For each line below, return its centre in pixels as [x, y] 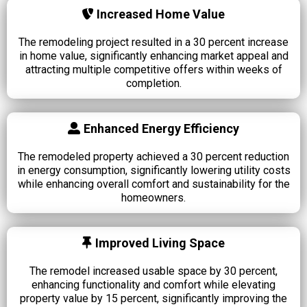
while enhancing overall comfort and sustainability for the [153, 184]
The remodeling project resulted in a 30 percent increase [153, 42]
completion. [153, 83]
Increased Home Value [161, 14]
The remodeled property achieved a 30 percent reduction [153, 157]
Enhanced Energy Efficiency [161, 128]
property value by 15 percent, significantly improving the [153, 298]
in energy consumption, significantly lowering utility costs [153, 170]
